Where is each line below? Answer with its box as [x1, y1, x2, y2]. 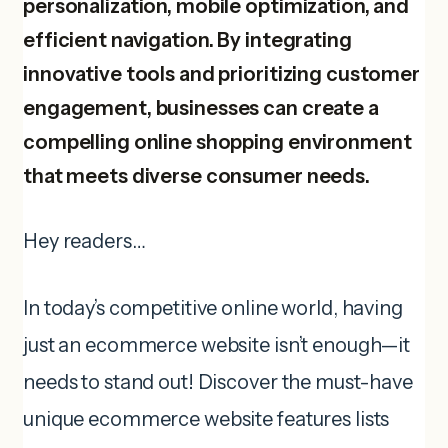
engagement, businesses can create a [23, 95, 379, 120]
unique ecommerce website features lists [23, 406, 390, 431]
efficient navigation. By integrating [23, 27, 352, 52]
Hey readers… [23, 228, 146, 253]
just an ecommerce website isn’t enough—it [23, 332, 411, 357]
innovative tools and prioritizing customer [23, 61, 420, 86]
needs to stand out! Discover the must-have [23, 369, 413, 394]
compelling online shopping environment [23, 129, 412, 154]
